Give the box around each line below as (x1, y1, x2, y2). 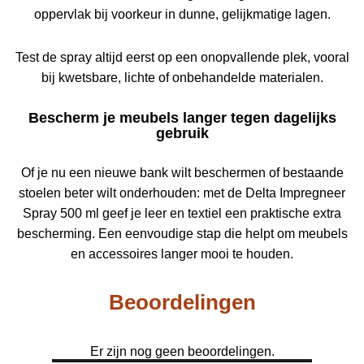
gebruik (155, 124, 209, 141)
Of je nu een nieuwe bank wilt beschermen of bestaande (20, 166, 344, 180)
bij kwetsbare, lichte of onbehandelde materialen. (41, 70, 323, 84)
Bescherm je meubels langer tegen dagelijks (28, 109, 336, 126)
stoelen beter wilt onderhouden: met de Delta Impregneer (19, 186, 345, 201)
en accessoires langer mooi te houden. (71, 247, 293, 262)
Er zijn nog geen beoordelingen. (89, 344, 275, 359)
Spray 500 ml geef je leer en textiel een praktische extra (23, 206, 341, 221)
